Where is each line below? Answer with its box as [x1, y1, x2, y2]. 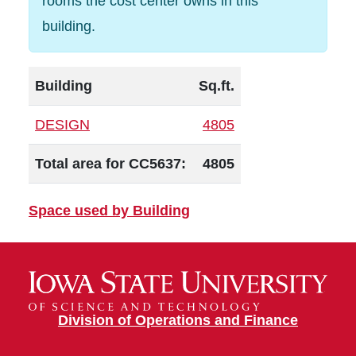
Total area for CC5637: [35, 156, 186, 172]
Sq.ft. [199, 78, 234, 94]
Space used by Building [29, 203, 190, 219]
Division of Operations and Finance [58, 312, 298, 329]
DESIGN [35, 117, 90, 133]
